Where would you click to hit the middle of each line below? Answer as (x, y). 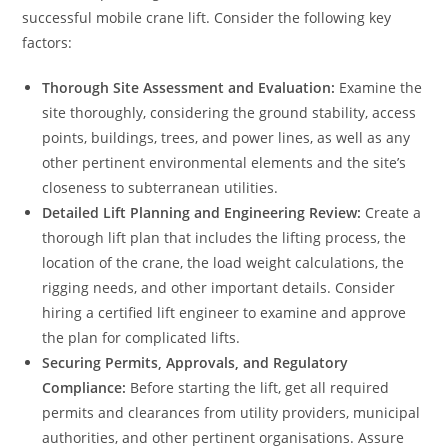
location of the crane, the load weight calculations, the (223, 263)
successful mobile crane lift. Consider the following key (207, 18)
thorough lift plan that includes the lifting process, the (224, 238)
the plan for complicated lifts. (141, 338)
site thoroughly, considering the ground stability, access (229, 113)
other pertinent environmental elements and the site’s (224, 163)
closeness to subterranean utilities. (160, 188)
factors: (47, 43)
